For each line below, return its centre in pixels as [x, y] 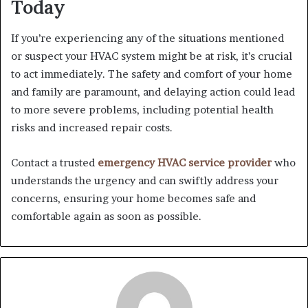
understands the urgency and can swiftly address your [145, 180]
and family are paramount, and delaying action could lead [153, 91]
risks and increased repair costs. [92, 127]
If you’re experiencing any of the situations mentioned [147, 38]
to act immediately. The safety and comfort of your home [152, 74]
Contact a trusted [53, 162]
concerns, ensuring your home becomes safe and [133, 198]
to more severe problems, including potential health [142, 109]
